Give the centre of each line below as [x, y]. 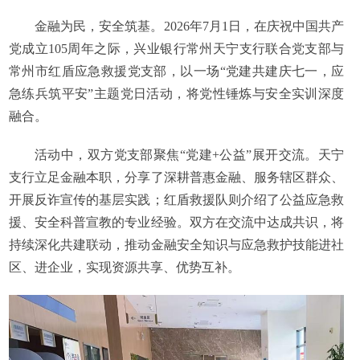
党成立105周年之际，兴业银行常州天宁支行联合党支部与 [176, 49]
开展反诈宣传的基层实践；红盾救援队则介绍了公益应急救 [176, 200]
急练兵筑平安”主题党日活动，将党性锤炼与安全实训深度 [176, 94]
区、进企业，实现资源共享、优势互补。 [124, 268]
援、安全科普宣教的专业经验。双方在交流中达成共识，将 [176, 223]
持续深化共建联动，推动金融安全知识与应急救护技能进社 [176, 245]
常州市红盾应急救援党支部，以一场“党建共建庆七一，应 [176, 72]
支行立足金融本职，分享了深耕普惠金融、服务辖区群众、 [176, 178]
